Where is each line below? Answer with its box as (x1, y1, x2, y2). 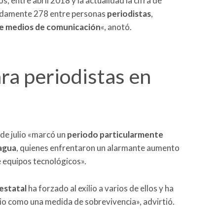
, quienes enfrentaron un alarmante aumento (16, 143, 180, 153)
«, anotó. (101, 21, 132, 32)
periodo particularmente (67, 129, 163, 140)
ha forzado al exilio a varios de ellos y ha (27, 183, 174, 194)
